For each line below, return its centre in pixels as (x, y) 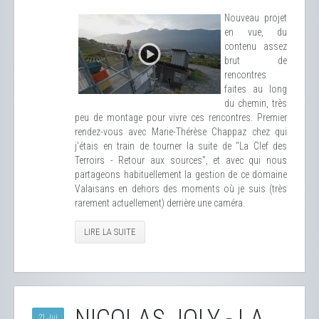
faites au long (256, 89)
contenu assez (256, 46)
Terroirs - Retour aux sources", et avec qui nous (181, 160)
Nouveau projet (256, 18)
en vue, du (256, 32)
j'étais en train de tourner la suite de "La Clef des (181, 146)
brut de (256, 61)
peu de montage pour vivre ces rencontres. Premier (181, 117)
